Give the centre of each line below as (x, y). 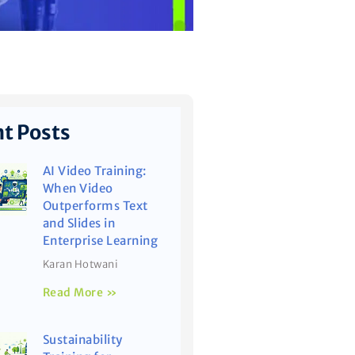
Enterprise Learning (100, 241)
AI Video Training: (94, 171)
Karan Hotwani (80, 265)
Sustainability (82, 340)
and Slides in (79, 223)
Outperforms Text (95, 206)
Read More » (80, 293)
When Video (78, 189)
